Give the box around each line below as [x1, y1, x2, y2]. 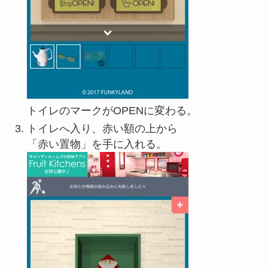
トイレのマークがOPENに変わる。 [26, 104, 197, 117]
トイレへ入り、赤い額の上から [26, 122, 178, 135]
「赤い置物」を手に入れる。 [26, 138, 167, 150]
